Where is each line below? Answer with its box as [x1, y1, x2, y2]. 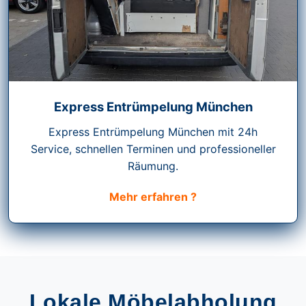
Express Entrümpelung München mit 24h [48, 125, 258, 139]
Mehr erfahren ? [109, 190, 197, 204]
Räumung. [128, 159, 178, 173]
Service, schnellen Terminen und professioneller [30, 142, 276, 156]
